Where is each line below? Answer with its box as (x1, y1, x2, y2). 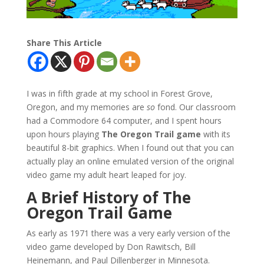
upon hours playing (26, 128, 101, 140)
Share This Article (26, 37, 102, 48)
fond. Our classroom (154, 101, 236, 113)
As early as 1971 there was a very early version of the (26, 227, 230, 239)
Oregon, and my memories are (26, 101, 147, 113)
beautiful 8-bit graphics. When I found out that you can (26, 141, 234, 153)
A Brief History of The (26, 186, 191, 208)
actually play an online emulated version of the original (26, 155, 234, 167)
